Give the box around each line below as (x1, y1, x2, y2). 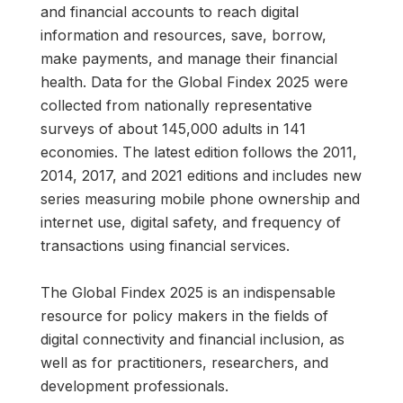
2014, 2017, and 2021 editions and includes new (40, 166, 362, 184)
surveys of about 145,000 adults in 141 (40, 119, 306, 138)
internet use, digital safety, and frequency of (40, 212, 341, 231)
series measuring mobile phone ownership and (40, 189, 360, 208)
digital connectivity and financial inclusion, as (40, 329, 345, 348)
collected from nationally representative (40, 95, 312, 114)
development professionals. (40, 376, 228, 395)
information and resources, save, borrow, (40, 25, 327, 44)
